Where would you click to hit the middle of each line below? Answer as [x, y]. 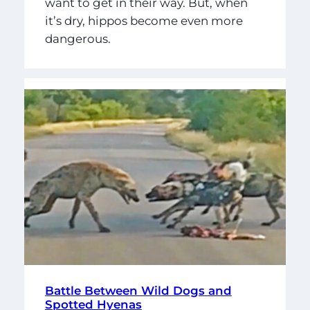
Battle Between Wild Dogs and [138, 291]
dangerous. [77, 39]
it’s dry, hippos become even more [144, 21]
